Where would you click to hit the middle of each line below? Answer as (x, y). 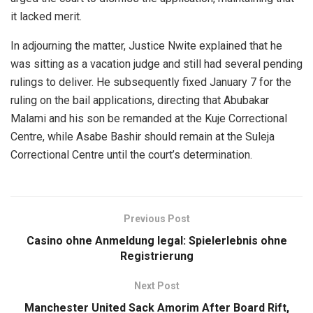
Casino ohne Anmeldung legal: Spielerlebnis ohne (156, 240)
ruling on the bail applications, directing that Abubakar (140, 100)
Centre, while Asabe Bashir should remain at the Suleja (143, 136)
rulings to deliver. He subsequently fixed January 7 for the (151, 82)
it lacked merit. (46, 16)
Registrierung (156, 256)
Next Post (156, 285)
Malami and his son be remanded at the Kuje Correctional (149, 118)
